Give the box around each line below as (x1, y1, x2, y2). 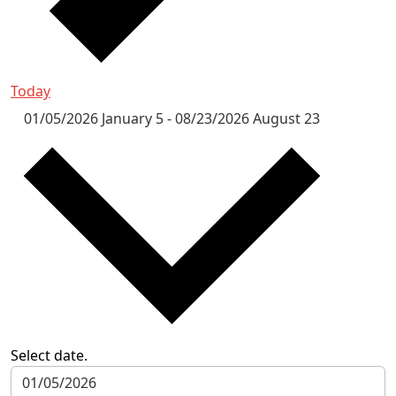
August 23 (253, 109, 320, 129)
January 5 (102, 109, 167, 129)
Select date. (11, 346, 88, 366)
